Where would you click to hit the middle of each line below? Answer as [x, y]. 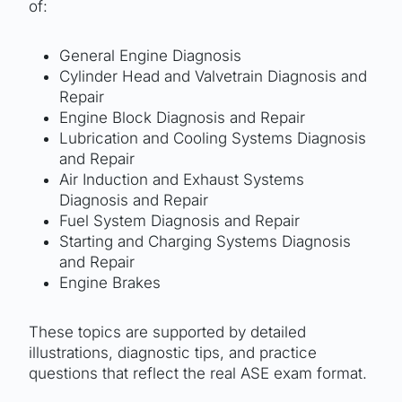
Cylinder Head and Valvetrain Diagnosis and [213, 76]
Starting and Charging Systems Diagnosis [205, 241]
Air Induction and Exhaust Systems [182, 179]
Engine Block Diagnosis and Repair [182, 118]
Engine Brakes [110, 283]
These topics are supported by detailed [167, 332]
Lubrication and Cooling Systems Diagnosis [213, 138]
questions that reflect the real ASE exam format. [198, 373]
